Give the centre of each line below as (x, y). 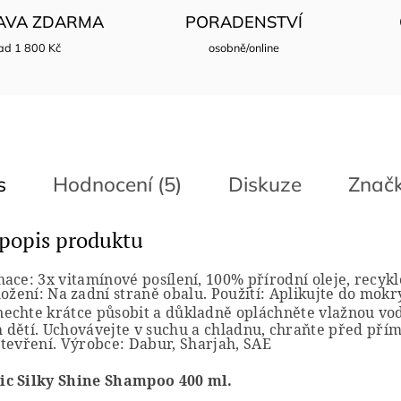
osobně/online (243, 47)
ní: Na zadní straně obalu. (118, 293)
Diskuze (265, 184)
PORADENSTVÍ (243, 22)
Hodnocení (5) (117, 184)
